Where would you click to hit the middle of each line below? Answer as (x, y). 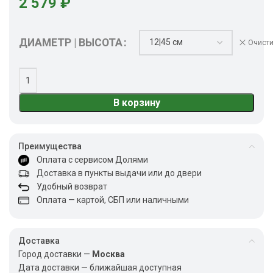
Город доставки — (55, 254)
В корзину (136, 102)
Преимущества (50, 146)
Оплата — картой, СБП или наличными (109, 200)
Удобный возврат (68, 186)
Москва (108, 254)
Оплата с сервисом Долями (89, 159)
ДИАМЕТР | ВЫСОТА (71, 42)
